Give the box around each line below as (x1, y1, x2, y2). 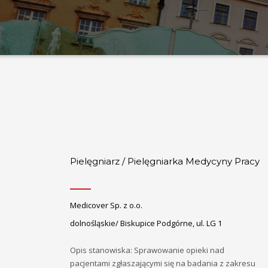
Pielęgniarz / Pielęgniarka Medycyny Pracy (70, 156, 260, 167)
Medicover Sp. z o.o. (70, 199, 142, 211)
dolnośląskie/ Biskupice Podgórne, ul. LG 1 (70, 218, 222, 229)
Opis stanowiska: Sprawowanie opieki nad (70, 245, 224, 256)
